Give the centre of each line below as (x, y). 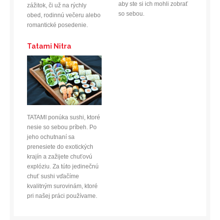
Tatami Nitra (49, 46)
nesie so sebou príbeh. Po (62, 127)
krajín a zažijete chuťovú (60, 156)
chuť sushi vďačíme (53, 176)
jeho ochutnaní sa (51, 137)
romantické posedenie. (57, 25)
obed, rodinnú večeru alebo (64, 15)
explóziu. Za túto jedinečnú (63, 166)
